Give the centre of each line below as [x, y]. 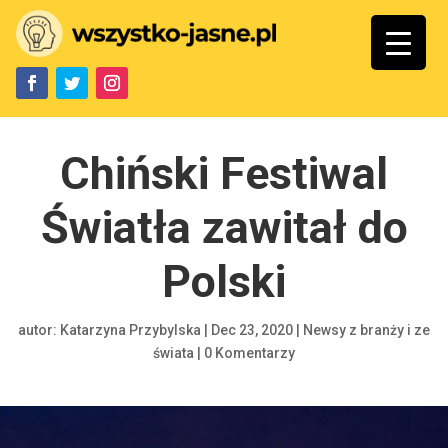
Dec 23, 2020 [252, 329]
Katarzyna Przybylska [130, 329]
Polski [224, 281]
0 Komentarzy [249, 352]
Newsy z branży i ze [366, 329]
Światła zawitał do [224, 227]
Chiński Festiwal [224, 173]
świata [173, 352]
